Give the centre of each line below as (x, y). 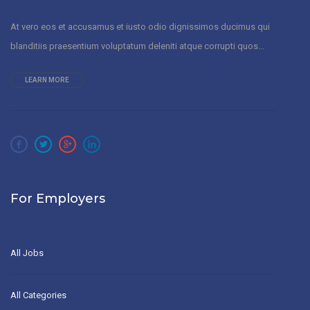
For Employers (58, 198)
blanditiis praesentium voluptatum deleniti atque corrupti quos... (137, 46)
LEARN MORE (47, 80)
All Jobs (27, 253)
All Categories (38, 295)
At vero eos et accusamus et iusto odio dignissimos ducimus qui (140, 26)
